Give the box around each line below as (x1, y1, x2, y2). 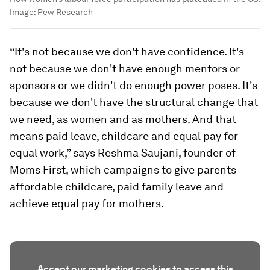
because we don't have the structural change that (10, 96, 258, 109)
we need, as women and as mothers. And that (10, 113, 236, 126)
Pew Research (37, 7, 93, 17)
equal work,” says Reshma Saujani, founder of (10, 146, 236, 160)
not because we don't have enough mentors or (10, 62, 240, 75)
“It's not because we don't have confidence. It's (10, 45, 244, 58)
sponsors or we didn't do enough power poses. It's (10, 79, 257, 92)
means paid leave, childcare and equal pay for (10, 130, 238, 143)
